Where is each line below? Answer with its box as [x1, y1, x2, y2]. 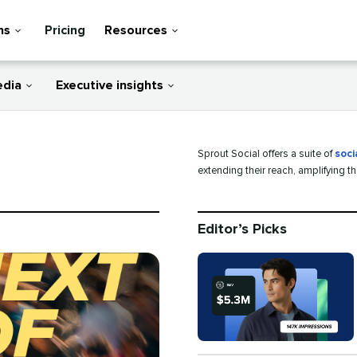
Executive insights [56, 79, 163, 92]
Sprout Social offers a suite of [198, 149, 335, 159]
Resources [104, 24, 167, 37]
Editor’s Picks [198, 222, 287, 237]
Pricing [45, 24, 85, 37]
